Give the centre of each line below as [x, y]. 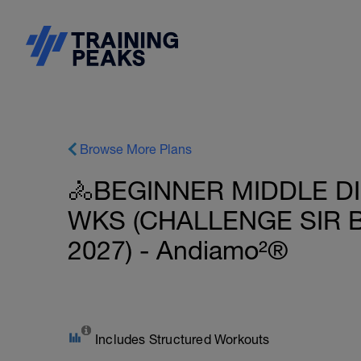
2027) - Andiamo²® [178, 250]
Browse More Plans [136, 149]
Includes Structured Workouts [183, 339]
